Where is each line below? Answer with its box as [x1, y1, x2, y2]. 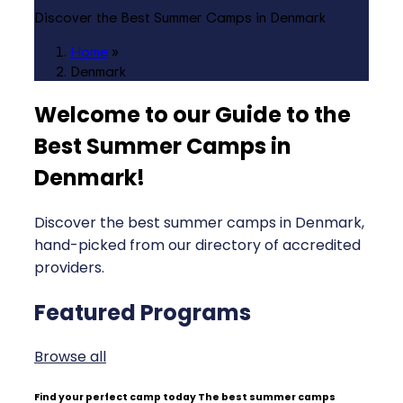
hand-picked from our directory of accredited [34, 234, 361, 255]
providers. [34, 256, 104, 278]
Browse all [34, 346, 106, 368]
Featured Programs [34, 297, 251, 327]
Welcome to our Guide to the [34, 99, 351, 130]
